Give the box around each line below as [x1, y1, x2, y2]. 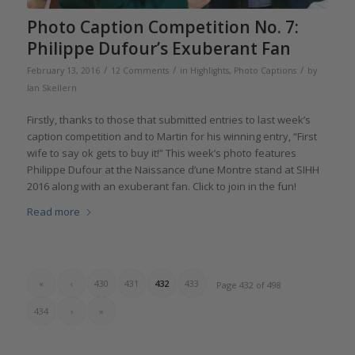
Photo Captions [233, 64, 296, 76]
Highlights [189, 64, 229, 76]
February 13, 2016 [26, 64, 100, 76]
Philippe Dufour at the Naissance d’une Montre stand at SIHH [26, 162, 319, 177]
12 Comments [110, 64, 169, 76]
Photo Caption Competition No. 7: [26, 15, 299, 38]
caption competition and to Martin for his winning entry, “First [26, 128, 317, 143]
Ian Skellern [26, 82, 77, 94]
